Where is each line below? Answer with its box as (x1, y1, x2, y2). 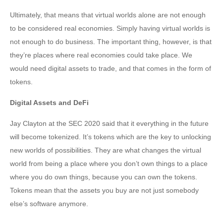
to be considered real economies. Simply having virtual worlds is (10, 24, 210, 33)
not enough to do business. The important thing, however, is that (10, 38, 212, 46)
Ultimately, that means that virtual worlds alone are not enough (10, 11, 206, 19)
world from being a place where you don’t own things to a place (10, 160, 208, 168)
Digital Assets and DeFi (10, 99, 89, 107)
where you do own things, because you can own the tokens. (10, 173, 197, 181)
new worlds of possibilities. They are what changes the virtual (10, 146, 201, 155)
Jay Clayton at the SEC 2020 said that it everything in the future (10, 119, 209, 128)
